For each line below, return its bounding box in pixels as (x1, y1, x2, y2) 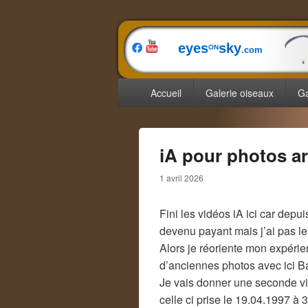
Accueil (150, 86, 181, 100)
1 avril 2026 (159, 172, 203, 184)
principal (118, 92, 159, 108)
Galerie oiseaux (205, 86, 274, 100)
